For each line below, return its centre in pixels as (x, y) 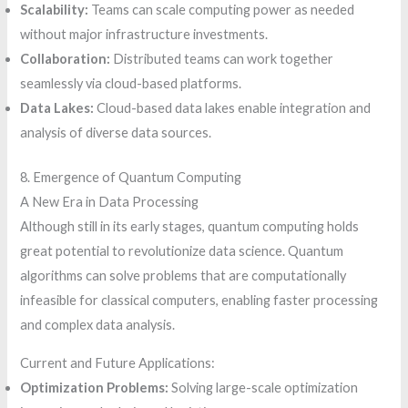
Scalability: (55, 10)
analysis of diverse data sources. (116, 133)
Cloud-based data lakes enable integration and (233, 108)
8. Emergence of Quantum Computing (131, 178)
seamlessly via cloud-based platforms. (131, 84)
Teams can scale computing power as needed (222, 10)
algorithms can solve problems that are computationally (184, 276)
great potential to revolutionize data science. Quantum (182, 251)
